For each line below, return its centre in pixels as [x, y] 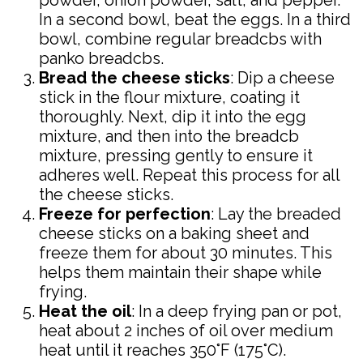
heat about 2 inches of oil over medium [186, 331]
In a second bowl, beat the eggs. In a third [195, 20]
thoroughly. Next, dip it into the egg [173, 117]
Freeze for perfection [125, 214]
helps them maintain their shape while [180, 273]
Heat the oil [85, 312]
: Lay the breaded [276, 214]
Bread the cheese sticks [135, 78]
